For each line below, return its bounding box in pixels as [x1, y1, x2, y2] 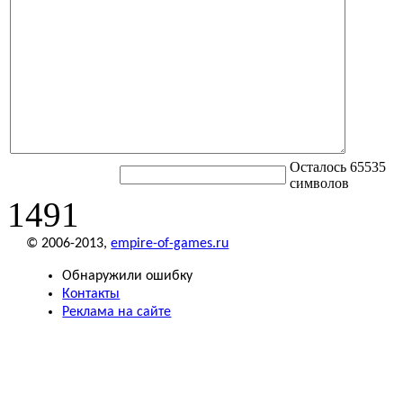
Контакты [62, 286, 121, 301]
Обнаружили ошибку [62, 268, 193, 283]
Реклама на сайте [62, 304, 172, 319]
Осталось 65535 [290, 158, 386, 175]
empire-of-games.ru [111, 236, 229, 251]
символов [290, 175, 349, 191]
